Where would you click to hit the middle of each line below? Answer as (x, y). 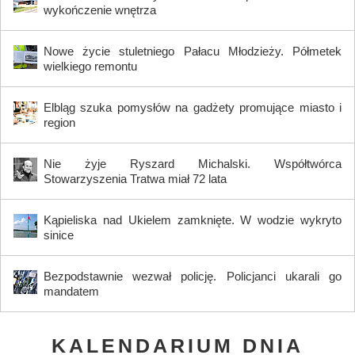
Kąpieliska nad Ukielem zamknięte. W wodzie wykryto (193, 219)
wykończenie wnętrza (100, 10)
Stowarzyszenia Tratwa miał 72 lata (135, 178)
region (59, 122)
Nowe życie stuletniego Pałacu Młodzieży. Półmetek (193, 51)
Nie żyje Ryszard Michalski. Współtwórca (193, 163)
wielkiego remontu (90, 66)
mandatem (71, 291)
